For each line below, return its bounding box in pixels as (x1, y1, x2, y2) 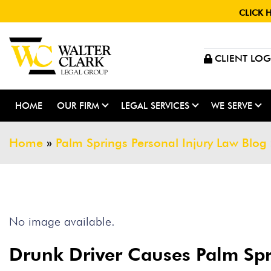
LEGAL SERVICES (121, 100, 189, 111)
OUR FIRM (57, 100, 99, 111)
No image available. (9, 214, 115, 229)
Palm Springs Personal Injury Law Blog (56, 135, 267, 150)
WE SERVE (211, 100, 252, 111)
